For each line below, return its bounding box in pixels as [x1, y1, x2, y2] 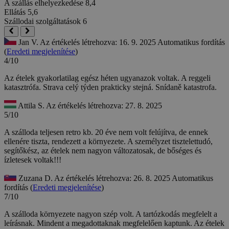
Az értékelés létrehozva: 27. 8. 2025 [46, 101, 162, 110]
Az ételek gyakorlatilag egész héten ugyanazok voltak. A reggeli [4, 74, 211, 83]
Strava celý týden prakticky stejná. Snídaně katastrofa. [43, 83, 217, 92]
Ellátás [4, 8, 26, 17]
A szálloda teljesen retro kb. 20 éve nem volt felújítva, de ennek [4, 128, 208, 137]
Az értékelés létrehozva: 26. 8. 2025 [54, 174, 172, 183]
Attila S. [16, 101, 46, 110]
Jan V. [16, 38, 40, 47]
